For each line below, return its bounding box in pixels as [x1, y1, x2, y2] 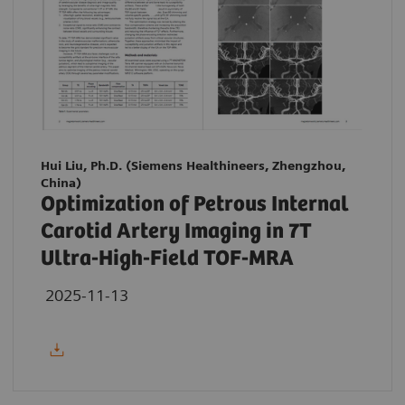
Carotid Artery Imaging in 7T [41, 219, 312, 244]
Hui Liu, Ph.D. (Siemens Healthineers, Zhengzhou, [41, 157, 345, 173]
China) [41, 174, 81, 190]
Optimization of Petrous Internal [41, 192, 349, 217]
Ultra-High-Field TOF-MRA [41, 246, 294, 271]
